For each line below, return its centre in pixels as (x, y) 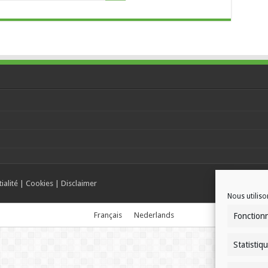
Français (108, 215)
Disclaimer (79, 183)
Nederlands (154, 215)
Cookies (39, 183)
